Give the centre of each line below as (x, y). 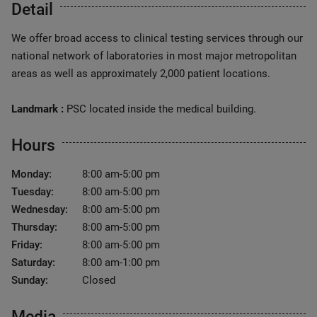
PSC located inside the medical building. (160, 109)
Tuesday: (33, 192)
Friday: (27, 245)
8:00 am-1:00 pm (121, 263)
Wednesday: (40, 209)
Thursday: (34, 227)
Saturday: (33, 263)
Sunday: (30, 280)
